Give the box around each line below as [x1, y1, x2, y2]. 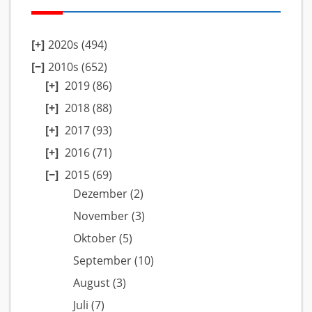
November [73, 208, 129, 224]
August [73, 275, 110, 290]
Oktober [73, 231, 116, 246]
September [73, 253, 132, 268]
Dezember [73, 186, 127, 201]
